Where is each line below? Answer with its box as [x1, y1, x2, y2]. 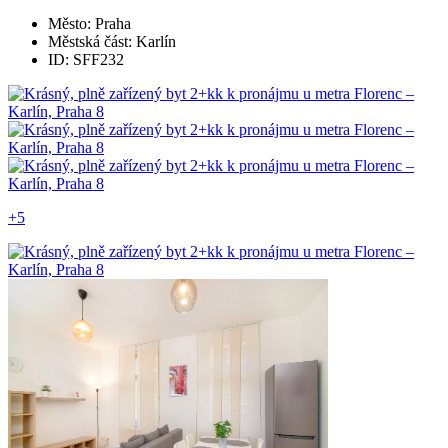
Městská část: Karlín [48, 32, 176, 50]
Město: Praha [48, 14, 131, 32]
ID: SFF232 [48, 50, 124, 68]
